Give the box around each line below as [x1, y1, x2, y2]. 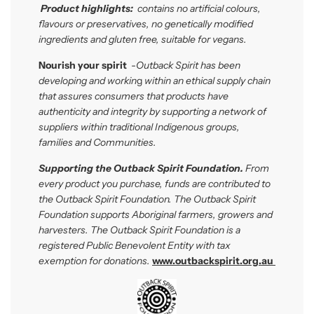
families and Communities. [39, 135, 156, 149]
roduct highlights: [47, 1, 137, 15]
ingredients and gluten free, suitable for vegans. [39, 32, 249, 46]
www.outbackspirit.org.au [152, 254, 273, 267]
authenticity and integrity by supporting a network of [39, 104, 266, 118]
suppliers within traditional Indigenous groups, [39, 120, 240, 133]
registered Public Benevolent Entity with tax [39, 238, 231, 252]
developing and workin [39, 74, 137, 87]
